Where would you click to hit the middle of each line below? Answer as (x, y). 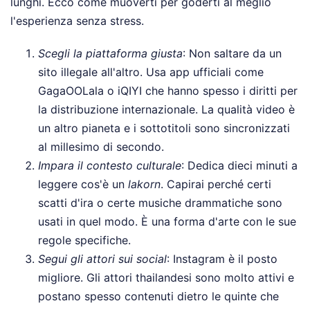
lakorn (144, 184)
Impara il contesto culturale (110, 165)
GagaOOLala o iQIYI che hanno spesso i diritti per (168, 90)
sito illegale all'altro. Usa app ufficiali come (151, 72)
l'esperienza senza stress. (77, 20)
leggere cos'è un (83, 184)
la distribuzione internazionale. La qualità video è (166, 109)
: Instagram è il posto (222, 258)
